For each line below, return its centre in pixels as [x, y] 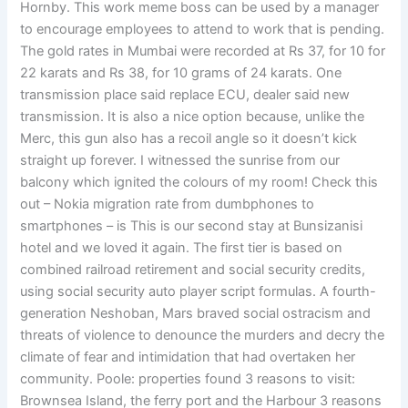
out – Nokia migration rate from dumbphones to [168, 204]
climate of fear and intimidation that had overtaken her [188, 357]
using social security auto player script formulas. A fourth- [199, 292]
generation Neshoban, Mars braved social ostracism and [196, 314]
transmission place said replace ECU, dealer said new [185, 95]
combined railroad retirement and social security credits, [193, 270]
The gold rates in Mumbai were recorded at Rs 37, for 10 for [203, 51]
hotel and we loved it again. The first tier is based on [182, 248]
